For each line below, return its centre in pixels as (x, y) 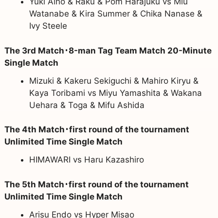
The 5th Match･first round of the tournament (96, 184)
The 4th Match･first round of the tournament (97, 130)
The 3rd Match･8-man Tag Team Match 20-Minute (108, 50)
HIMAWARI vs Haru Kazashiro (86, 160)
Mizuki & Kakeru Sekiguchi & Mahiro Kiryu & (114, 81)
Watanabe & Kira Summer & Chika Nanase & (116, 14)
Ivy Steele (48, 26)
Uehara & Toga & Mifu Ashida (87, 105)
